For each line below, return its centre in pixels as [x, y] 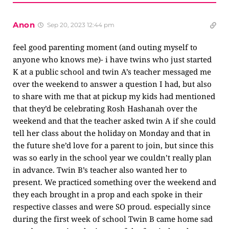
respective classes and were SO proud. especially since [112, 207]
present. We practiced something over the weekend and [114, 182]
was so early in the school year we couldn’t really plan [112, 157]
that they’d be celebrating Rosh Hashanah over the [105, 108]
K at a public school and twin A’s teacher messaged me [112, 72]
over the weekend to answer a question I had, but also [112, 84]
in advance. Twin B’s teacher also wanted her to [100, 170]
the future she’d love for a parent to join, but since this [113, 145]
